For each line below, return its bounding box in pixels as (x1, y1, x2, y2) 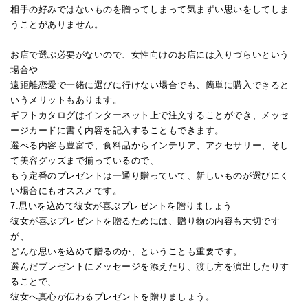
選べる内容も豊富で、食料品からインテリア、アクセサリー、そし (10, 140, 289, 151)
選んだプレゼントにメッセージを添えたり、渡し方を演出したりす (10, 261, 289, 272)
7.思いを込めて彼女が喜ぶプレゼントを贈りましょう (10, 200, 232, 211)
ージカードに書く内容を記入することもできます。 (10, 124, 224, 135)
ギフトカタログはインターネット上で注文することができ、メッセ (10, 109, 289, 120)
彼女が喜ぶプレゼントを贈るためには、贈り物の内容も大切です (10, 215, 280, 226)
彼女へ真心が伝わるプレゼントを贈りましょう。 (10, 291, 215, 302)
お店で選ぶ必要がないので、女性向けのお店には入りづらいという (10, 49, 289, 60)
